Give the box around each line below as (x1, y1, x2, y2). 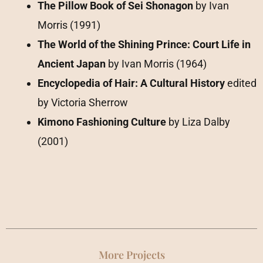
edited (225, 77, 257, 90)
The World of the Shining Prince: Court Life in (38, 38, 251, 51)
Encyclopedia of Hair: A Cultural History (38, 77, 225, 90)
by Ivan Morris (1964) (106, 58, 207, 70)
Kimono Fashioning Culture (38, 116, 166, 129)
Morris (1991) (38, 19, 100, 32)
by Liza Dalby (166, 116, 230, 129)
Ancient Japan (38, 58, 106, 70)
